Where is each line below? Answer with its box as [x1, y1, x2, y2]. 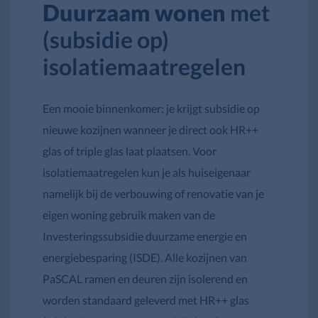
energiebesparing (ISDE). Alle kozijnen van [43, 251, 247, 265]
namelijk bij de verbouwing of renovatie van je [43, 187, 264, 201]
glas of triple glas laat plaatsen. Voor [43, 144, 216, 158]
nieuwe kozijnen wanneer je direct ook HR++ [43, 123, 258, 137]
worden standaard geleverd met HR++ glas [43, 293, 249, 307]
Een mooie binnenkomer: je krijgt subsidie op [43, 102, 260, 116]
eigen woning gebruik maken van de [43, 208, 215, 222]
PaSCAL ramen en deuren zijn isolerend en [43, 272, 248, 286]
